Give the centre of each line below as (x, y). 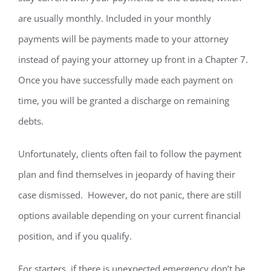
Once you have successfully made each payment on (126, 80)
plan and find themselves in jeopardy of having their (127, 174)
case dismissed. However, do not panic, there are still (130, 194)
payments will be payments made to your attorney (123, 38)
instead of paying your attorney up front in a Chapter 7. (134, 59)
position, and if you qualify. (75, 236)
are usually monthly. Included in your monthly (115, 18)
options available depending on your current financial (129, 215)
